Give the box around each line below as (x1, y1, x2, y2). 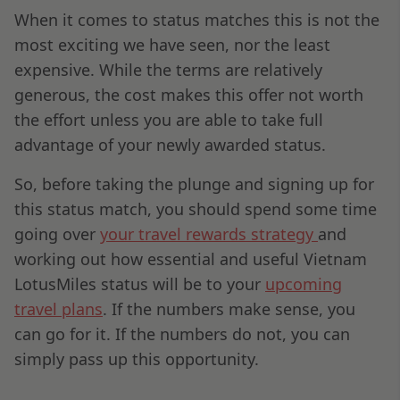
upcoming (265, 272, 342, 295)
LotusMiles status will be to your (14, 272, 265, 295)
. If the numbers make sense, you (103, 297, 355, 320)
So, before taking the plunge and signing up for (14, 172, 374, 195)
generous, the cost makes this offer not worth (14, 83, 363, 105)
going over (14, 222, 100, 245)
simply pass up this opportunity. (14, 347, 259, 370)
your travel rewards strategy (100, 222, 318, 245)
